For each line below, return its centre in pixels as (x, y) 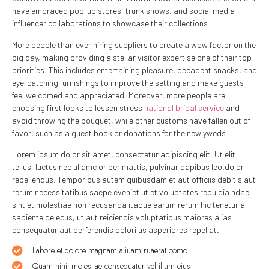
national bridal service (184, 107)
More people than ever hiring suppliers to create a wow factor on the (134, 44)
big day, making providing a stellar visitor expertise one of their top (132, 57)
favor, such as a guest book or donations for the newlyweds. (120, 133)
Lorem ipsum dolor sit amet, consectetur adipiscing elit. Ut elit (124, 154)
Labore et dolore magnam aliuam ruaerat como (110, 250)
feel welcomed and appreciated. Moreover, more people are (119, 95)
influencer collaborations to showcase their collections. (111, 23)
